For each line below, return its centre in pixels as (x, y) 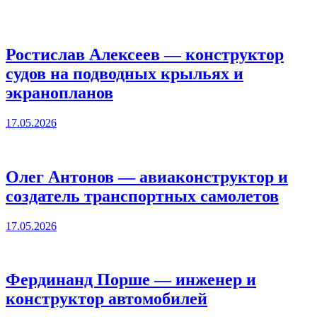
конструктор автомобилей (106, 299)
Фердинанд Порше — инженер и (131, 280)
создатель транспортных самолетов (142, 196)
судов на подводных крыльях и (125, 73)
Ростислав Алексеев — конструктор (145, 54)
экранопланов (59, 92)
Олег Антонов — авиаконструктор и (147, 177)
